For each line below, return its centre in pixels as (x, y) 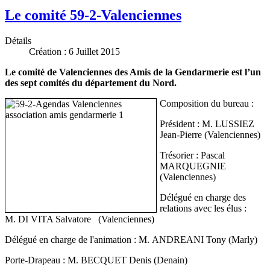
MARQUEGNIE (193, 166)
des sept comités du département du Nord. (91, 83)
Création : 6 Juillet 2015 (74, 51)
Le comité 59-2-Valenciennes (93, 15)
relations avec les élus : (203, 208)
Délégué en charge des (203, 197)
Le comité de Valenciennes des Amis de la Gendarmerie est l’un (133, 72)
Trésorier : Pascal (192, 155)
